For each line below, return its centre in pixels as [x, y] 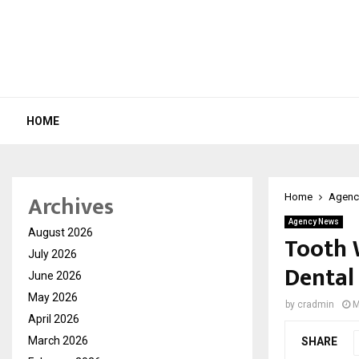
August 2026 [61, 232]
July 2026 [52, 254]
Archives [71, 207]
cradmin [316, 304]
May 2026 [53, 297]
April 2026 [54, 319]
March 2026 [58, 340]
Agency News [314, 221]
